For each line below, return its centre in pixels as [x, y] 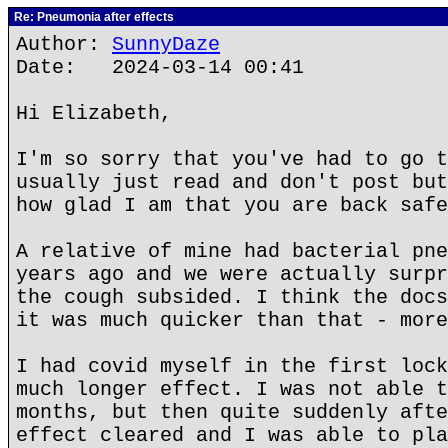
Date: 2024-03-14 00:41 [160, 67]
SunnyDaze [166, 44]
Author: [64, 44]
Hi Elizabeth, [94, 113]
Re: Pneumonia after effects [92, 17]
